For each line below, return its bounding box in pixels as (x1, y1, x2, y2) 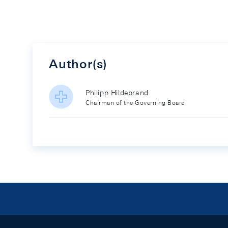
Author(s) (49, 56, 107, 71)
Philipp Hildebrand (85, 88, 149, 97)
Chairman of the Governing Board (85, 98, 185, 106)
